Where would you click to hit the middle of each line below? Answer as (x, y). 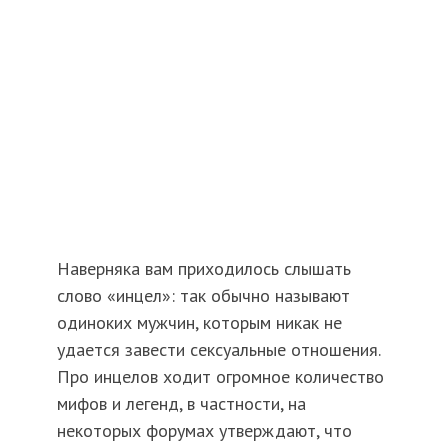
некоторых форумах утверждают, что (204, 431)
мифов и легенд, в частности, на (181, 404)
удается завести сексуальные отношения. (218, 350)
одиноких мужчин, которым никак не (199, 323)
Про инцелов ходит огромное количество (220, 377)
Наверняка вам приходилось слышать (203, 269)
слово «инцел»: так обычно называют (203, 296)
